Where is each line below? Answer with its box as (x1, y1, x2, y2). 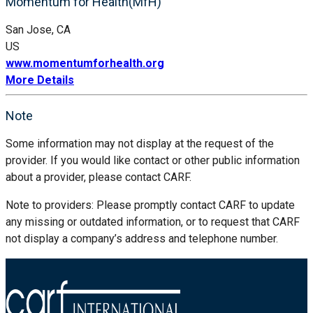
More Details (6, 73, 74, 87)
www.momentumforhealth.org (6, 56, 164, 70)
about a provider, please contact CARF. (6, 170, 191, 184)
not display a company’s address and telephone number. (6, 231, 278, 245)
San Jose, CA (6, 22, 71, 36)
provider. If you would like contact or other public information (6, 153, 300, 167)
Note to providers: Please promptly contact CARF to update (6, 198, 295, 212)
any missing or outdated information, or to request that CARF (6, 214, 300, 228)
